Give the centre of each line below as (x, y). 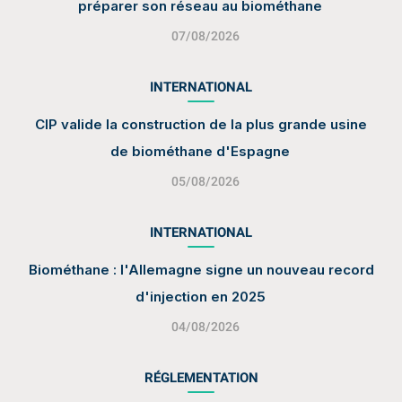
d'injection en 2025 (200, 296)
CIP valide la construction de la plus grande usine (201, 124)
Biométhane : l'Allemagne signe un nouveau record (201, 269)
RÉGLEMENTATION (201, 377)
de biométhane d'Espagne (200, 151)
